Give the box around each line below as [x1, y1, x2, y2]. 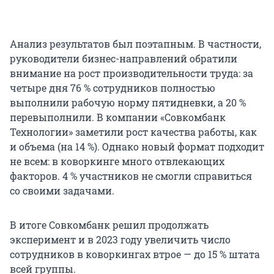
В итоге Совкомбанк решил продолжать [10, 218, 209, 232]
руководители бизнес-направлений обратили [10, 52, 237, 65]
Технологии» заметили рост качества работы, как [10, 125, 257, 139]
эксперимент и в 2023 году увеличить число [10, 233, 231, 246]
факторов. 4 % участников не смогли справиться [10, 169, 252, 183]
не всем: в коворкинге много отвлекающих [10, 155, 224, 168]
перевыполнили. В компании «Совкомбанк [10, 111, 226, 124]
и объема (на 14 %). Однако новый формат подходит [10, 140, 264, 154]
